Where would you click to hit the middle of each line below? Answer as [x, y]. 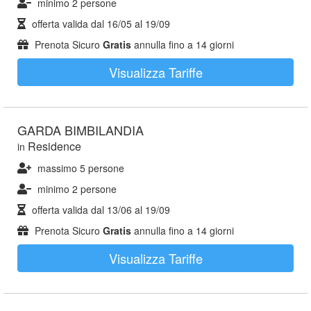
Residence [54, 146]
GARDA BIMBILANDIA [81, 130]
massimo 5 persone [81, 168]
